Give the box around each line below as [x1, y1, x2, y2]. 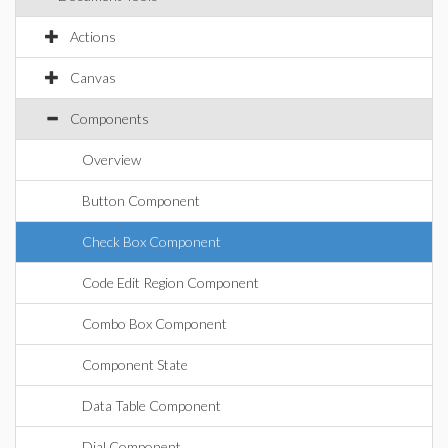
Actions [70, 28, 116, 45]
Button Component [82, 192, 200, 209]
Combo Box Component [82, 315, 227, 332]
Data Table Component [82, 397, 221, 414]
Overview [82, 151, 141, 168]
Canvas [70, 69, 116, 86]
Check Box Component [82, 233, 221, 250]
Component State [82, 356, 188, 373]
